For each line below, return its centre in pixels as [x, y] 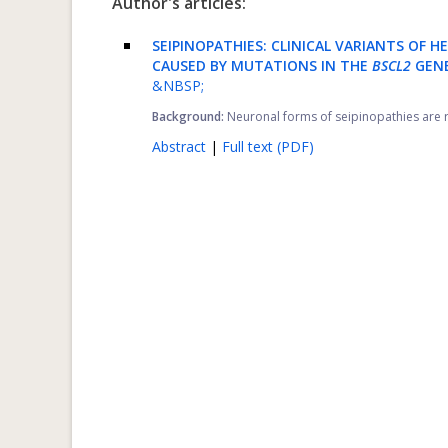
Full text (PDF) [268, 146]
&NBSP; [178, 85]
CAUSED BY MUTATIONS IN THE [262, 65]
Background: [188, 116]
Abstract [181, 146]
